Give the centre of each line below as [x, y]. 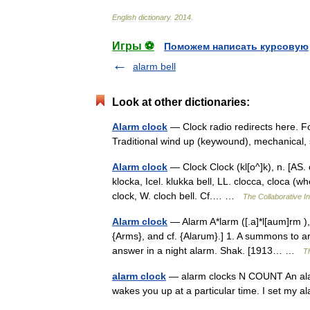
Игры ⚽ [133, 46]
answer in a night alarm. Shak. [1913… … [208, 250]
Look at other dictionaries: [181, 102]
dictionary [154, 17]
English [124, 17]
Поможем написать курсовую [236, 46]
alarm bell [154, 66]
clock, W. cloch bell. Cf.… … [177, 196]
